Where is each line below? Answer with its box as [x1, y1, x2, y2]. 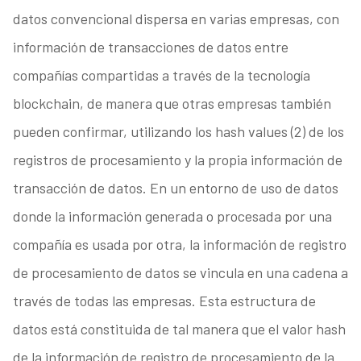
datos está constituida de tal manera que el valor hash [12, 320, 346, 338]
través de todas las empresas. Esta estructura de [12, 292, 316, 310]
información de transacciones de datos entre [12, 38, 288, 56]
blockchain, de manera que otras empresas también [12, 94, 331, 113]
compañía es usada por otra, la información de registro [12, 235, 346, 254]
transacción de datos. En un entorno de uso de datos [12, 179, 338, 197]
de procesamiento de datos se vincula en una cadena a [12, 263, 348, 282]
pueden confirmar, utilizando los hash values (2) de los [12, 122, 344, 141]
